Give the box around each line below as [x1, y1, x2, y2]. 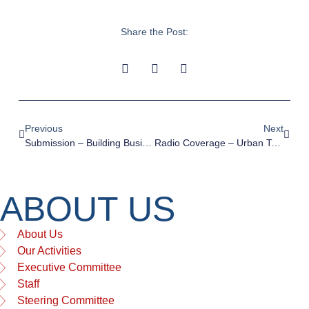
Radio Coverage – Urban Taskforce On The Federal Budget [270, 137, 281, 148]
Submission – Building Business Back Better [141, 137, 152, 148]
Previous [24, 122, 63, 134]
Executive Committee [17, 261, 121, 273]
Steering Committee [17, 294, 114, 306]
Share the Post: [121, 26, 188, 37]
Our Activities [17, 244, 81, 257]
